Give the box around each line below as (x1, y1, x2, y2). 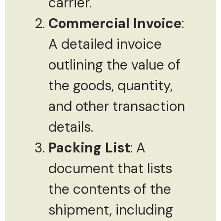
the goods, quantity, (48, 76, 173, 95)
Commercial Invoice (48, 14, 182, 33)
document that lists (48, 159, 172, 178)
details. (48, 117, 93, 136)
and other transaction (48, 97, 185, 115)
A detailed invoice (48, 35, 162, 53)
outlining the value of (48, 55, 181, 74)
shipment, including (48, 200, 173, 219)
